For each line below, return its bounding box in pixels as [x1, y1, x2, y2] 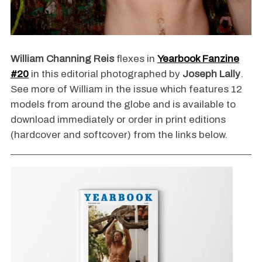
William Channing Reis [10, 53, 114, 64]
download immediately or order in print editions [10, 113, 226, 125]
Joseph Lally [182, 68, 240, 80]
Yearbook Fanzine [157, 53, 239, 64]
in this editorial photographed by [28, 68, 182, 80]
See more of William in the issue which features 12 [10, 83, 242, 95]
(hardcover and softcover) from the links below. [10, 129, 227, 140]
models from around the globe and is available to [10, 98, 236, 110]
